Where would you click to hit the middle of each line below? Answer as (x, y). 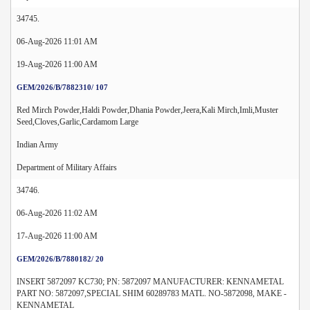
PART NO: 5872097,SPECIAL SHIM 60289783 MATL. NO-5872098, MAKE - (152, 293)
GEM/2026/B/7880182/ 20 (60, 258)
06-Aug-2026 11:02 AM (57, 213)
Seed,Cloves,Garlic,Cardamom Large (77, 121)
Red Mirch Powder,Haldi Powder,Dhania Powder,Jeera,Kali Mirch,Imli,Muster (147, 110)
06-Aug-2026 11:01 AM (57, 41)
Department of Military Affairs (67, 167)
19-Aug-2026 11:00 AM (57, 64)
